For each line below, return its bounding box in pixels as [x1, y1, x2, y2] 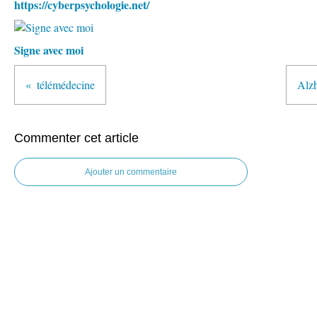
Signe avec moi [14, 42, 83, 58]
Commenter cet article [14, 131, 139, 145]
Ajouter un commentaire [85, 167, 177, 177]
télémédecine [37, 77, 95, 92]
